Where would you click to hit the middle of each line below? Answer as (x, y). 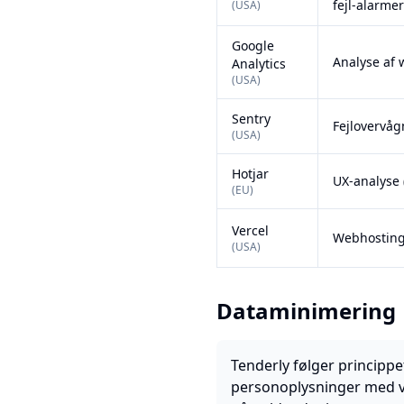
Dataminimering (306, 311)
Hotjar (250, 174)
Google (253, 46)
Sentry (251, 119)
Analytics (259, 64)
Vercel (250, 230)
